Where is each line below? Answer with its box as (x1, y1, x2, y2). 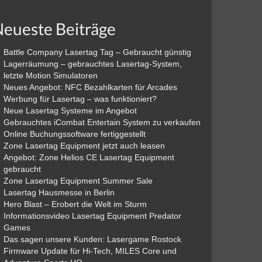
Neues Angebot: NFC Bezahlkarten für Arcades (3, 82, 177, 92)
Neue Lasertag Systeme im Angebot (3, 106, 137, 115)
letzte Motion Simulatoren (3, 71, 98, 80)
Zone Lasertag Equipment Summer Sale (3, 176, 153, 185)
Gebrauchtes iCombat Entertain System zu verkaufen (3, 118, 201, 127)
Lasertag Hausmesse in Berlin (3, 188, 115, 197)
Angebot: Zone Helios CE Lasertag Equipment (3, 153, 174, 162)
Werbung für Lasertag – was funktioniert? (3, 94, 157, 104)
